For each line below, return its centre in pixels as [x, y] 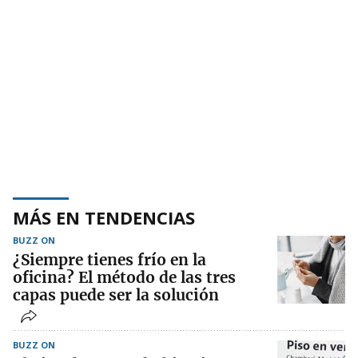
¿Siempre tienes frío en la [109, 260]
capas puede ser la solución [116, 295]
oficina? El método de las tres [124, 278]
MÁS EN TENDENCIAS [104, 218]
